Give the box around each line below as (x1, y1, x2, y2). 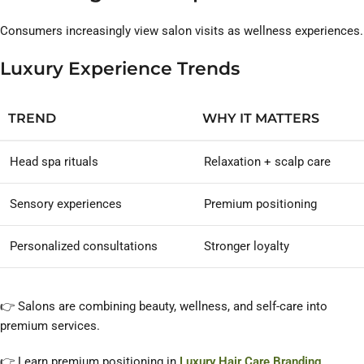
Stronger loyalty (204, 239, 289, 254)
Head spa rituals (10, 154, 98, 170)
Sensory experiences (10, 197, 122, 212)
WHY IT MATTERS (202, 110, 319, 127)
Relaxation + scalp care (204, 154, 331, 170)
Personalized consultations (10, 239, 158, 254)
